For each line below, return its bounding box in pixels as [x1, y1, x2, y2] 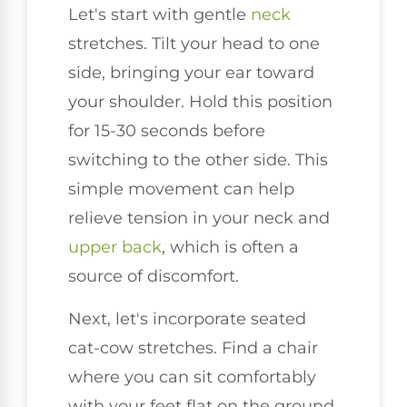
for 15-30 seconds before [68, 121, 265, 142]
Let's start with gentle [68, 5, 251, 25]
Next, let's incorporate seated [68, 308, 306, 329]
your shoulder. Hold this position [68, 92, 333, 113]
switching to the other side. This [68, 150, 328, 171]
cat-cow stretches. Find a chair [68, 337, 318, 358]
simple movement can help [68, 179, 294, 200]
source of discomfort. [68, 266, 239, 287]
